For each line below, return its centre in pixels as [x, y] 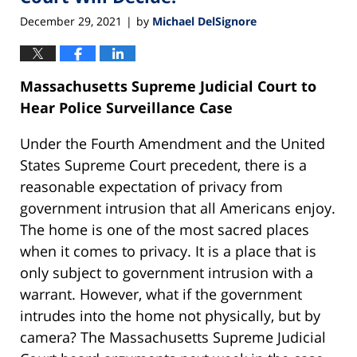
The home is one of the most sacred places [165, 229]
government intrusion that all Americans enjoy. [178, 208]
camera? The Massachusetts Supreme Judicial [173, 337]
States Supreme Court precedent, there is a [163, 165]
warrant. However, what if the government [161, 294]
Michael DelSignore [204, 21]
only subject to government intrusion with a [167, 272]
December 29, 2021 [71, 21]
